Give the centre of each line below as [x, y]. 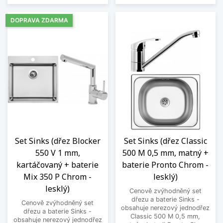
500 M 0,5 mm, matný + [165, 153]
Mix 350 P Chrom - [58, 177]
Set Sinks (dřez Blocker [57, 141]
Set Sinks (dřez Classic [165, 141]
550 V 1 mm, [57, 153]
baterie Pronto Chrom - [166, 165]
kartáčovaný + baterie [58, 165]
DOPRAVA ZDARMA [39, 20]
